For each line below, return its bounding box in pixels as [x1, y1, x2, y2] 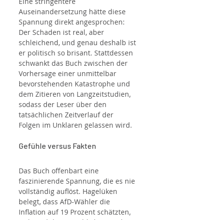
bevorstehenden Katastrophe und [19, 79, 132, 89]
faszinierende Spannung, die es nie [19, 176, 137, 186]
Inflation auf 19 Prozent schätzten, [19, 207, 133, 217]
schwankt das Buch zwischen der [19, 58, 130, 68]
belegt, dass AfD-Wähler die [19, 197, 112, 207]
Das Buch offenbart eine [19, 166, 101, 176]
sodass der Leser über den [19, 100, 109, 110]
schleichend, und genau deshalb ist [19, 38, 138, 48]
